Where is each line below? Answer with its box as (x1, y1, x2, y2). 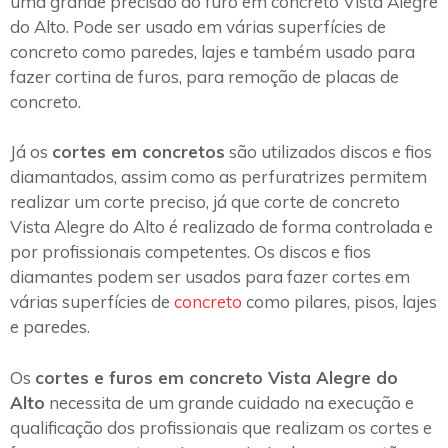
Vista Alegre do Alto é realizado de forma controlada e (10, 216, 433, 238)
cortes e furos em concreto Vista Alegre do (35, 366, 398, 388)
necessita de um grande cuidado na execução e (45, 391, 414, 413)
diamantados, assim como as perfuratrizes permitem (10, 166, 427, 188)
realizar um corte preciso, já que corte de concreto (10, 191, 400, 213)
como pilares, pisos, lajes (242, 291, 437, 313)
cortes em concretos (52, 141, 225, 163)
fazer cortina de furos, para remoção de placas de (10, 65, 399, 87)
